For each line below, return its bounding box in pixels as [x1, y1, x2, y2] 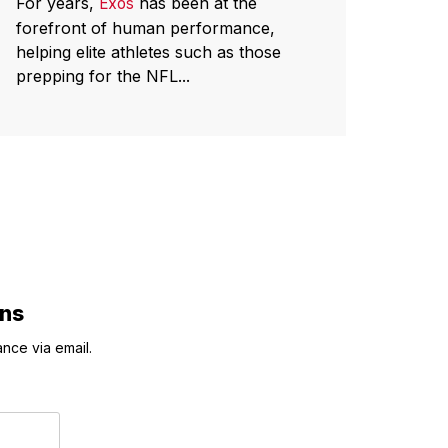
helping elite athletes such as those [16, 41, 281, 62]
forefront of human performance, [16, 17, 275, 38]
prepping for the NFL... [16, 65, 190, 86]
